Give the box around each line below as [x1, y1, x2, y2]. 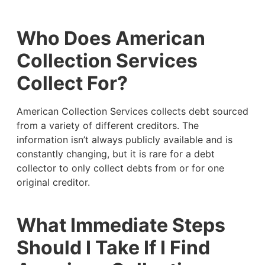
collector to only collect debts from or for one [16, 161, 224, 174]
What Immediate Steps [16, 214, 225, 237]
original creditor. [16, 176, 93, 188]
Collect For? [16, 71, 128, 95]
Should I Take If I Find [16, 236, 214, 260]
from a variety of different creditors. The [16, 119, 199, 131]
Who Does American [16, 26, 205, 50]
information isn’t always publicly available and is [16, 133, 232, 146]
